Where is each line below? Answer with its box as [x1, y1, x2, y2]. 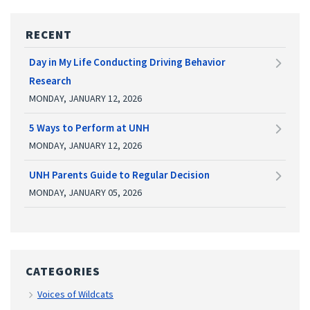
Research [29, 74, 71, 88]
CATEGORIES [26, 264, 100, 280]
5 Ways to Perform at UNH [29, 121, 149, 135]
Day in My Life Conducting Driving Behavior [29, 55, 226, 69]
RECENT [26, 27, 72, 43]
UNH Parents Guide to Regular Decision [29, 168, 210, 182]
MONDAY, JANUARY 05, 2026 [29, 186, 142, 199]
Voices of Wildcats [37, 288, 113, 301]
